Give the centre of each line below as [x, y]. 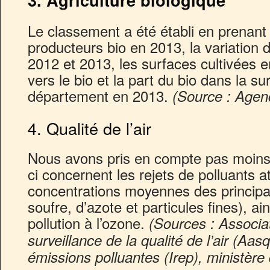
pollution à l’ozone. [88, 222]
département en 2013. [98, 95]
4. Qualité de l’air [89, 128]
